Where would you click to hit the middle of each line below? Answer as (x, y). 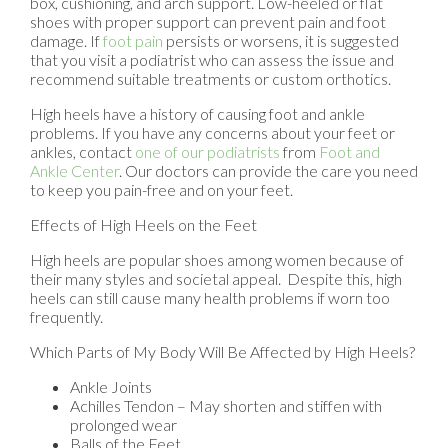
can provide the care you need (313, 170)
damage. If (66, 40)
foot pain (133, 40)
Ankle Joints (111, 386)
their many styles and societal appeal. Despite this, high (216, 278)
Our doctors (167, 170)
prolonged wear (123, 424)
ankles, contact (82, 151)
